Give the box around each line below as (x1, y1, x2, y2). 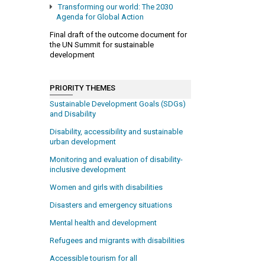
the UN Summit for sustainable (50, 40, 154, 49)
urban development (50, 137, 117, 147)
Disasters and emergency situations (50, 201, 173, 210)
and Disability (50, 109, 96, 119)
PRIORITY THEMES (50, 83, 116, 92)
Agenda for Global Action (56, 12, 144, 21)
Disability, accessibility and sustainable (50, 127, 183, 137)
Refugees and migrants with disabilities (50, 236, 185, 245)
